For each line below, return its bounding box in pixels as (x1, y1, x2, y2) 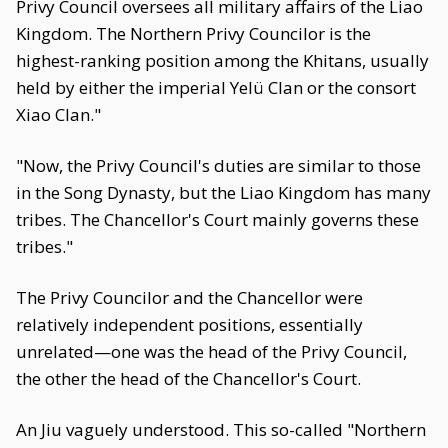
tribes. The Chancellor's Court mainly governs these (16, 208, 419, 231)
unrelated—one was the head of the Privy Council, (16, 340, 407, 363)
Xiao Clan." (16, 103, 101, 126)
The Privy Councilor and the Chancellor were (16, 286, 363, 309)
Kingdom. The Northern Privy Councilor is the (16, 22, 371, 45)
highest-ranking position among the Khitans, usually (16, 49, 429, 72)
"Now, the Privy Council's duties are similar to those (16, 154, 421, 177)
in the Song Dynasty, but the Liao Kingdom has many (16, 181, 431, 204)
